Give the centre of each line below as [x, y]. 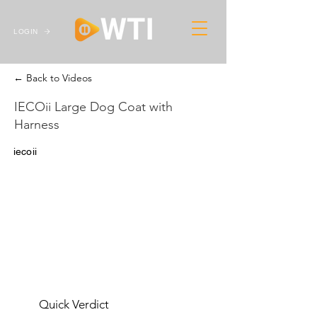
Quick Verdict [74, 304]
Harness [37, 125]
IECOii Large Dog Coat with [93, 107]
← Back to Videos [53, 78]
